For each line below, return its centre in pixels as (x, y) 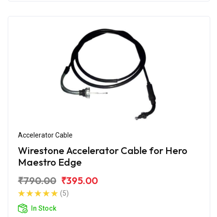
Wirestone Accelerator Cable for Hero (103, 150)
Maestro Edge (50, 162)
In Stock (44, 208)
